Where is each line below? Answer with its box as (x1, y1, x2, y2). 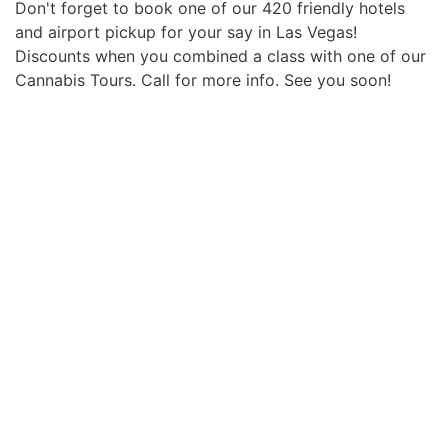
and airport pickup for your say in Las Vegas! (15, 22, 357, 43)
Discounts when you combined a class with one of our (15, 46, 426, 67)
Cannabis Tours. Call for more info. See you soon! (15, 70, 391, 91)
